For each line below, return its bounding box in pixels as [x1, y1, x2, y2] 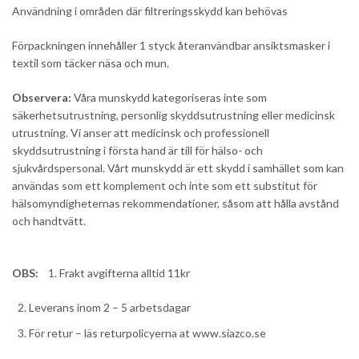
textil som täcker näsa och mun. [12, 56, 169, 71]
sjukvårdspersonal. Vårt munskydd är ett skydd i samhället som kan [12, 161, 344, 175]
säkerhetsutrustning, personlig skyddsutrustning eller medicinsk [12, 108, 335, 123]
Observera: [12, 91, 71, 105]
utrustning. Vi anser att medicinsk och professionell [12, 126, 269, 140]
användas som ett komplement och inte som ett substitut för [12, 179, 317, 193]
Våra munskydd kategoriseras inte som [71, 91, 267, 105]
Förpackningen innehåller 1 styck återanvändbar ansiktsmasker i [12, 38, 330, 53]
